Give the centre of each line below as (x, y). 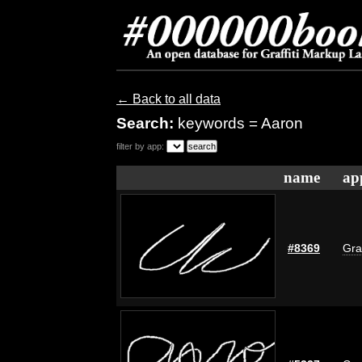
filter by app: (140, 146)
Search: (147, 123)
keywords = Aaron (240, 123)
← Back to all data (168, 99)
